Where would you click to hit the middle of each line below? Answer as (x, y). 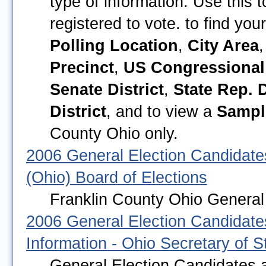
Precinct (82, 67)
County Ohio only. (114, 133)
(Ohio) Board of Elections (117, 177)
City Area (223, 45)
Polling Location (114, 45)
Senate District (107, 89)
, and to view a (161, 111)
